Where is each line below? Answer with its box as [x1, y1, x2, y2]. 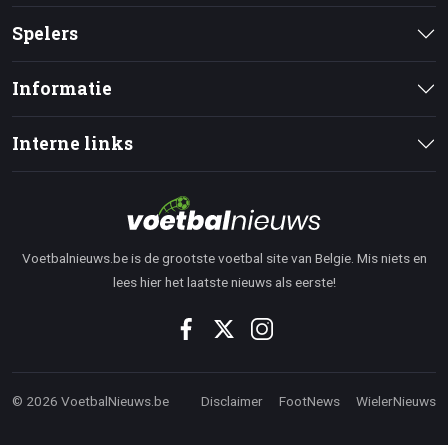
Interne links [12, 131, 133, 155]
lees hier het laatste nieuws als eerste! [112, 273, 336, 290]
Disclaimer [201, 392, 263, 409]
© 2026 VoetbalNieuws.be [12, 392, 169, 409]
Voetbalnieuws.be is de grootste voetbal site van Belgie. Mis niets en [21, 249, 427, 266]
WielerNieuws [356, 392, 436, 409]
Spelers [12, 21, 78, 45]
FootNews [279, 392, 340, 409]
